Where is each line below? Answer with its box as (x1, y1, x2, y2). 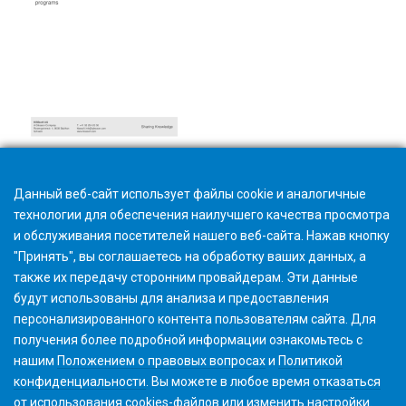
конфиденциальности (14, 374, 146, 389)
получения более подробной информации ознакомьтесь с (14, 333, 362, 347)
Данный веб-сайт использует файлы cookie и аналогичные (14, 187, 366, 201)
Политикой (278, 353, 343, 368)
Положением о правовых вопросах (57, 353, 266, 368)
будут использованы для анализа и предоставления (14, 291, 329, 305)
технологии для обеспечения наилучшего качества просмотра (14, 208, 390, 222)
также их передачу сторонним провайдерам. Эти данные (14, 270, 358, 285)
